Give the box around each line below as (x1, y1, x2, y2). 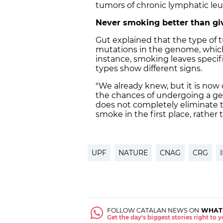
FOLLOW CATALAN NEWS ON (107, 207, 200, 215)
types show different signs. (96, 64, 204, 74)
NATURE (118, 148, 148, 158)
